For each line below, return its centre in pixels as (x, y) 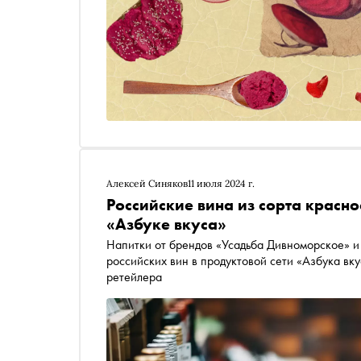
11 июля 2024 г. (221, 183)
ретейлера (134, 277)
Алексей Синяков (147, 183)
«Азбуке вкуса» (166, 224)
